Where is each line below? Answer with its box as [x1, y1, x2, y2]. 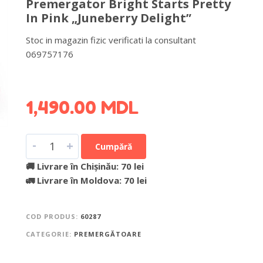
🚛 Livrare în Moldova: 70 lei [25, 174, 147, 186]
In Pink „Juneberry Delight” [25, 9, 191, 26]
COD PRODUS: [25, 211, 80, 221]
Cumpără [95, 140, 132, 152]
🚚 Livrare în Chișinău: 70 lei [25, 160, 144, 172]
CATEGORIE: [25, 229, 74, 238]
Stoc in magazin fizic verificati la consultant [25, 33, 196, 46]
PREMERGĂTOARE [73, 229, 141, 238]
